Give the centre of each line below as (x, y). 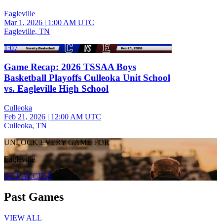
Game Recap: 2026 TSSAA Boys (70, 67)
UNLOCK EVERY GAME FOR (57, 142)
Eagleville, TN (27, 31)
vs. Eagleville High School (56, 89)
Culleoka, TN (25, 126)
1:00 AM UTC (71, 22)
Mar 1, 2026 (23, 22)
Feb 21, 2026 (25, 117)
